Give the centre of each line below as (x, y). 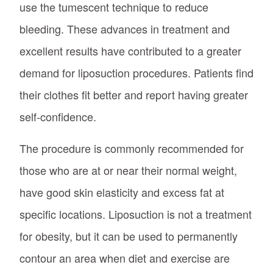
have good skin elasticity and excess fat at (122, 192)
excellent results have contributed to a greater (130, 50)
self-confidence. (59, 116)
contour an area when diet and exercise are (125, 257)
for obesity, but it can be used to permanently (129, 236)
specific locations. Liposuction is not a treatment (136, 214)
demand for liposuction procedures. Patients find (136, 72)
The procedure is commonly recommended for (132, 148)
